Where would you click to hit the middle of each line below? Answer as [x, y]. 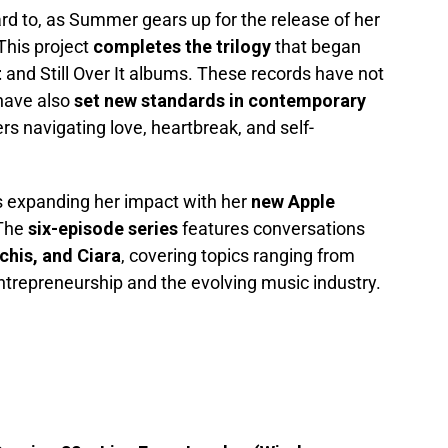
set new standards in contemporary [220, 101]
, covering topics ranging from [238, 256]
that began [316, 47]
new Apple [293, 202]
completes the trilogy [182, 47]
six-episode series [103, 229]
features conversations [271, 229]
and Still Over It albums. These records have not [193, 74]
